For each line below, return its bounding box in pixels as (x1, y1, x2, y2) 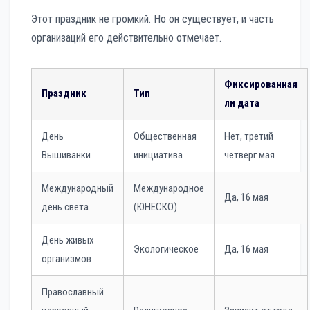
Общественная (134, 129, 197, 143)
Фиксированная (224, 77, 298, 91)
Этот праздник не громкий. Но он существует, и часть (31, 12, 274, 26)
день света (42, 200, 89, 213)
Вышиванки (42, 148, 91, 161)
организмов (42, 252, 91, 265)
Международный (42, 181, 113, 194)
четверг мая (224, 148, 275, 161)
